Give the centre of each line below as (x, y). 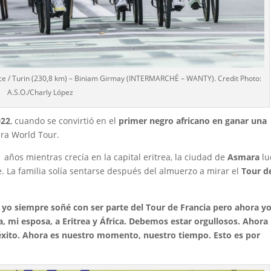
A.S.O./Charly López (40, 92)
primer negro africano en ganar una (193, 120)
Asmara (244, 157)
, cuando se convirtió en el (65, 120)
